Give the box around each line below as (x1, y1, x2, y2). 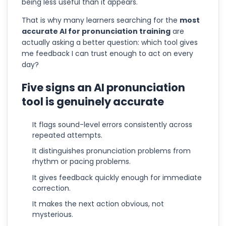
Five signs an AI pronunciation (22, 80, 185, 95)
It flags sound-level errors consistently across (32, 119, 192, 130)
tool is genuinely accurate (22, 94, 164, 109)
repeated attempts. (32, 130, 102, 140)
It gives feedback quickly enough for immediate (32, 172, 202, 183)
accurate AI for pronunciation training (22, 26, 171, 36)
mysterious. (32, 209, 73, 219)
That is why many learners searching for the (22, 15, 178, 25)
